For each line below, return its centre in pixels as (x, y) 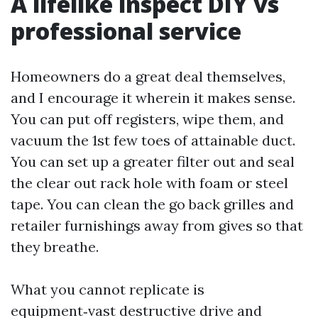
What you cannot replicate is (108, 289)
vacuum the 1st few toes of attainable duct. (153, 140)
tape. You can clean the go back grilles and (152, 204)
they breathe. (55, 247)
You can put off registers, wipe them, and (147, 119)
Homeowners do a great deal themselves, (148, 76)
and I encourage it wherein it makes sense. (153, 98)
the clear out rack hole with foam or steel (149, 183)
